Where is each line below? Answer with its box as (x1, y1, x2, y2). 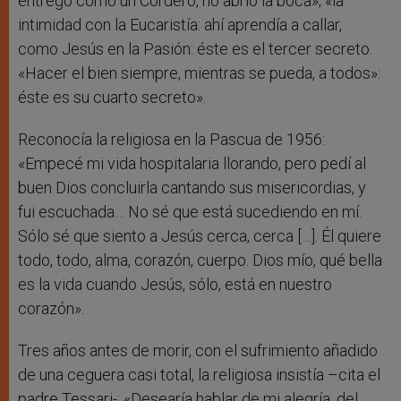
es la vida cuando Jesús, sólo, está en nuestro (18, 275, 332, 294)
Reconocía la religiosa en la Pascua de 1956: (18, 130, 325, 149)
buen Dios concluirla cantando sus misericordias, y (18, 178, 366, 198)
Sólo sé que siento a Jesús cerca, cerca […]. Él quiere (18, 226, 381, 246)
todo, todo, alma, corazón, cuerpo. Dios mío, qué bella (18, 251, 382, 270)
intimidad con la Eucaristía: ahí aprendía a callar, (18, 15, 342, 35)
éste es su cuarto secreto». (18, 88, 206, 107)
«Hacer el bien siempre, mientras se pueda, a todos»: (18, 64, 380, 83)
